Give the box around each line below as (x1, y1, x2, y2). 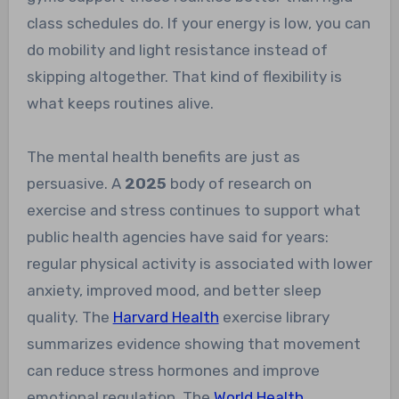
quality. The (26, 307, 113, 326)
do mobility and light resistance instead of (26, 40, 328, 59)
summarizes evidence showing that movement (26, 334, 361, 353)
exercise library (218, 307, 330, 326)
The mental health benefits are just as (26, 147, 300, 166)
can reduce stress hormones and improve (26, 361, 320, 379)
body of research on (166, 174, 312, 192)
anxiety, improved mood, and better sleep (26, 281, 322, 299)
